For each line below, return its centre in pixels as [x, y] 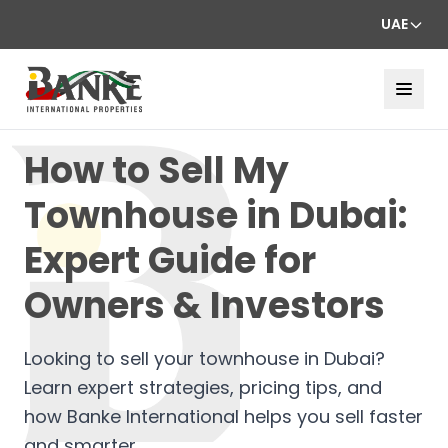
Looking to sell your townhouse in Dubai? [204, 358]
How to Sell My [156, 170]
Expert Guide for [170, 260]
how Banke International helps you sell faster [223, 416]
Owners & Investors [204, 305]
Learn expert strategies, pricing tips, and [203, 387]
